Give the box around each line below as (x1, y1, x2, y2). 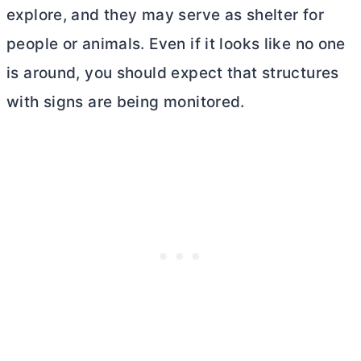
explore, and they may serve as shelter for (6, 6, 324, 25)
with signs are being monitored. (6, 93, 245, 112)
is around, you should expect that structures (6, 64, 339, 83)
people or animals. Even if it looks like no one (6, 35, 346, 54)
